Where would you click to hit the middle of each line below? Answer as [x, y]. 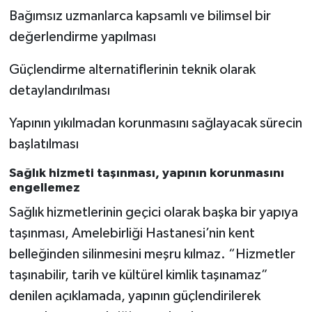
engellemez [44, 188]
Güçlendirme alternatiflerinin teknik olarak [132, 70]
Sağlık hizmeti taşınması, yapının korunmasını [146, 174]
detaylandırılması [59, 91]
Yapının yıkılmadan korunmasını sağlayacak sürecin [155, 124]
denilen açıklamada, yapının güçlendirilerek [134, 296]
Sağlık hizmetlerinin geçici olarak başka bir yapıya [153, 212]
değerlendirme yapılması [82, 37]
